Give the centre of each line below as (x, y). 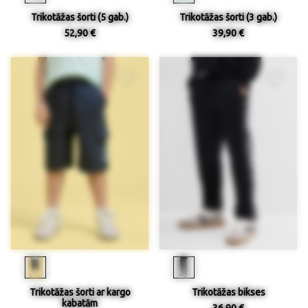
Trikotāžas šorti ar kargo (80, 292)
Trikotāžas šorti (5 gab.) (80, 17)
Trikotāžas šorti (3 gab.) (228, 17)
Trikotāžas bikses (228, 292)
